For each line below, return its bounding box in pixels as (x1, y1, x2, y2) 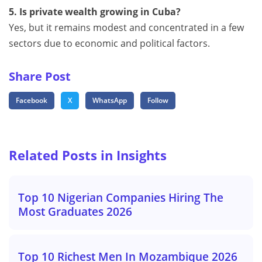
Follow (147, 95, 168, 106)
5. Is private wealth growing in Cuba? (9, 5, 181, 19)
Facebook (16, 95, 47, 106)
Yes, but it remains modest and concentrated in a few (9, 21, 244, 35)
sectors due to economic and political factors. (9, 37, 210, 50)
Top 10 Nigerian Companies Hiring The (18, 189, 223, 206)
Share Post (9, 68, 71, 85)
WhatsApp (92, 95, 127, 106)
